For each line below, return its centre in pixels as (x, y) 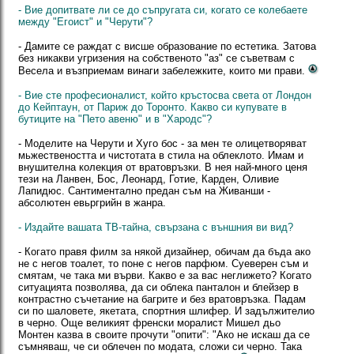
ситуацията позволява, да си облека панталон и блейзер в (158, 287)
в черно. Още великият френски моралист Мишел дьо (149, 323)
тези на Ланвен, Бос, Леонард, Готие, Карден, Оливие (149, 179)
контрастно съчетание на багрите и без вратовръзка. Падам (162, 299)
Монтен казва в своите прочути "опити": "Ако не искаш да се (164, 335)
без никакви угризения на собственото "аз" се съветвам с (156, 58)
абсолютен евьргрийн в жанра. (92, 203)
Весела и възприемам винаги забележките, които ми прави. (163, 71)
